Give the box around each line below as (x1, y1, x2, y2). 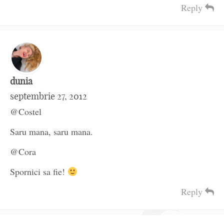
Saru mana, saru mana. (10, 125, 93, 138)
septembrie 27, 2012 (10, 90, 87, 102)
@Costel (10, 105, 41, 118)
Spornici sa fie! (10, 165, 67, 178)
